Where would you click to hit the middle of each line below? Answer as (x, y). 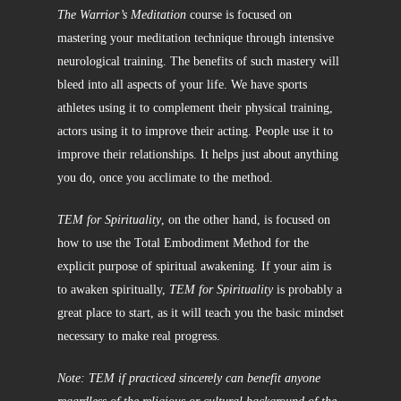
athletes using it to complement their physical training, (195, 107)
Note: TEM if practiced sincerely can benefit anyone (189, 378)
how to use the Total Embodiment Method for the (183, 243)
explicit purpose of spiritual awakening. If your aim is (194, 266)
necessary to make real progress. (139, 336)
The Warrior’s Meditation (124, 14)
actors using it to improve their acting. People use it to (195, 131)
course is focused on (241, 14)
